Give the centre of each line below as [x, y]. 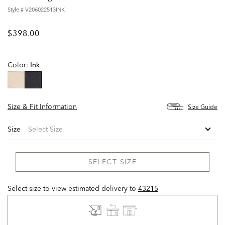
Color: [19, 65]
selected [46, 94]
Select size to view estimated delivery [68, 189]
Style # [16, 10]
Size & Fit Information [42, 106]
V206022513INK [45, 10]
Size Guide [203, 106]
